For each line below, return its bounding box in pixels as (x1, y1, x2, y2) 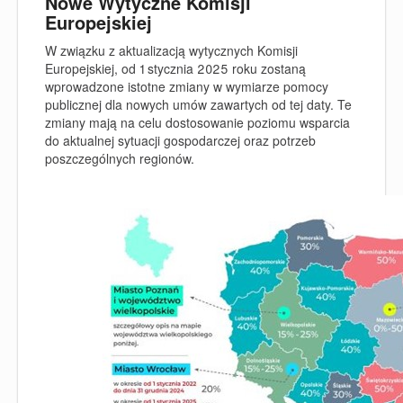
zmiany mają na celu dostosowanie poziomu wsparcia (45, 113, 350, 131)
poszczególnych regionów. (45, 149, 194, 167)
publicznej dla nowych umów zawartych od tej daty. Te (45, 95, 352, 113)
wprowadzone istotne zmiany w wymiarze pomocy (45, 77, 328, 95)
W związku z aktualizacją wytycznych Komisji (45, 41, 298, 59)
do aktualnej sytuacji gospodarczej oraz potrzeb (45, 131, 316, 149)
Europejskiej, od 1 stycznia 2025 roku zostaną (45, 59, 306, 77)
